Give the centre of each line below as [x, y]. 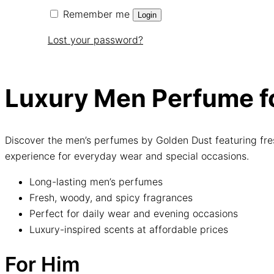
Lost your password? [95, 40]
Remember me [96, 14]
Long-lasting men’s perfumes [96, 181]
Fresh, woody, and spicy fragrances [111, 197]
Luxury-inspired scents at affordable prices [129, 229]
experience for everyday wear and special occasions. [127, 156]
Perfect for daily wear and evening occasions [134, 213]
